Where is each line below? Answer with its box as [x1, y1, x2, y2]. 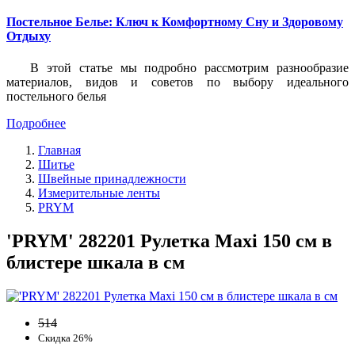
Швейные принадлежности [38, 171, 186, 185]
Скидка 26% [38, 331, 93, 344]
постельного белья [6, 89, 106, 103]
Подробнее [6, 116, 66, 130]
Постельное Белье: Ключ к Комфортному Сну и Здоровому [6, 15, 343, 29]
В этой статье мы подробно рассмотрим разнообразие [30, 60, 349, 74]
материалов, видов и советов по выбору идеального [6, 74, 349, 89]
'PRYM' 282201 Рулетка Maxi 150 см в [6, 230, 332, 251]
